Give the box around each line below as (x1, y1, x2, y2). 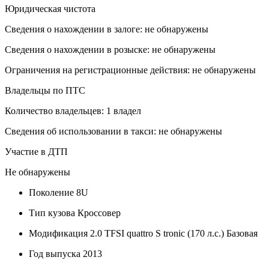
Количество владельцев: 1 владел (5, 105, 141, 116)
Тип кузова (29, 207, 75, 218)
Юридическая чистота (5, 3, 95, 14)
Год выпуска (29, 248, 80, 259)
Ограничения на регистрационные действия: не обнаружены (5, 64, 256, 75)
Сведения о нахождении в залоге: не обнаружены (5, 23, 208, 34)
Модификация (29, 228, 88, 238)
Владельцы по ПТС (5, 85, 85, 95)
